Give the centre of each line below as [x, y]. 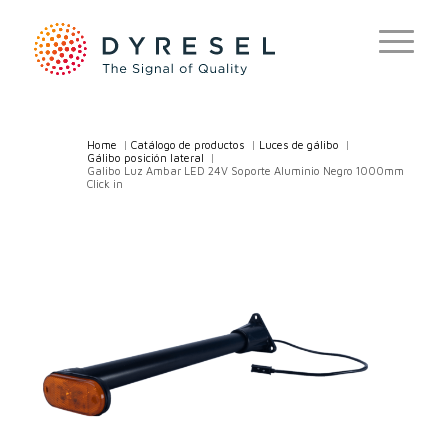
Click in [104, 183]
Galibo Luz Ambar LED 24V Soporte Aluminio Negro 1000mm [245, 170]
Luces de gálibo [298, 144]
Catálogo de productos [187, 144]
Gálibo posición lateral [145, 157]
